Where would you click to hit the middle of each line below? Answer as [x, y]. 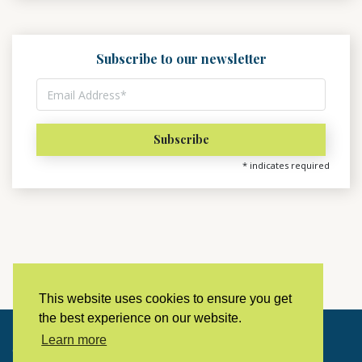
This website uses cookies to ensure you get [165, 299]
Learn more [74, 340]
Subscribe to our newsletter [181, 59]
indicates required [288, 165]
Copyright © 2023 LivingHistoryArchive [112, 350]
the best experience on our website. [140, 318]
